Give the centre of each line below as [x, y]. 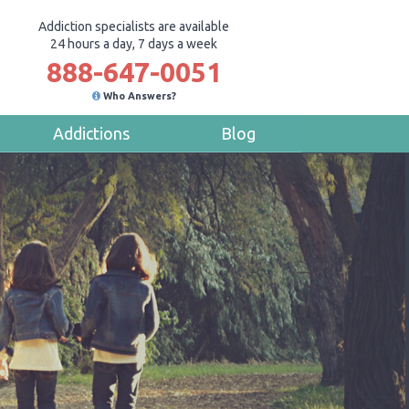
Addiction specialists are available [134, 26]
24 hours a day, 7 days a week [134, 44]
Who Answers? [139, 96]
